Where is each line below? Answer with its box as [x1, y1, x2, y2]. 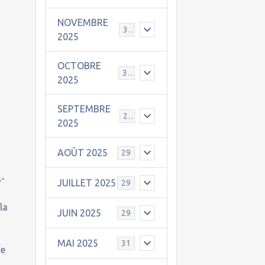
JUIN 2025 [57, 208, 101, 218]
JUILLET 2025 [57, 177, 116, 188]
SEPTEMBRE [57, 104, 111, 114]
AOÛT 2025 [57, 147, 108, 158]
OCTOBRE [57, 60, 101, 71]
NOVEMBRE [57, 17, 108, 28]
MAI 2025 [57, 238, 98, 248]
